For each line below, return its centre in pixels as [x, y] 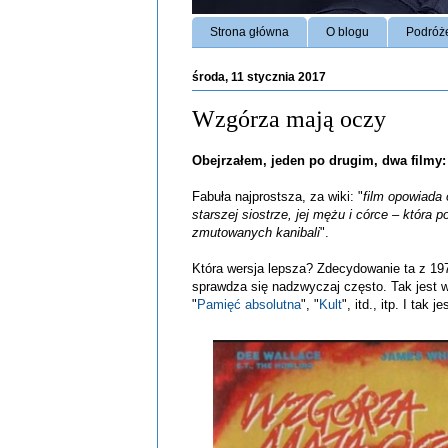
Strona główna [249, 31]
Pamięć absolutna [249, 305]
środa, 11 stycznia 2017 [259, 76]
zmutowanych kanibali [256, 233]
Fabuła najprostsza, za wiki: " [277, 197]
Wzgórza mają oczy [289, 118]
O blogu [347, 31]
